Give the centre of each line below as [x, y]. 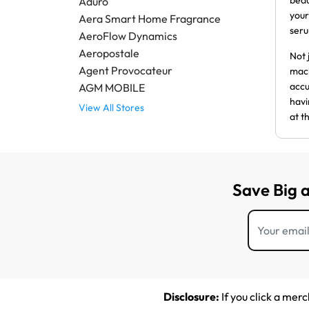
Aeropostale [109, 53]
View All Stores [111, 108]
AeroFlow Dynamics [128, 36]
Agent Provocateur [126, 71]
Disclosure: [191, 297]
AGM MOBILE [112, 88]
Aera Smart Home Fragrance [150, 19]
